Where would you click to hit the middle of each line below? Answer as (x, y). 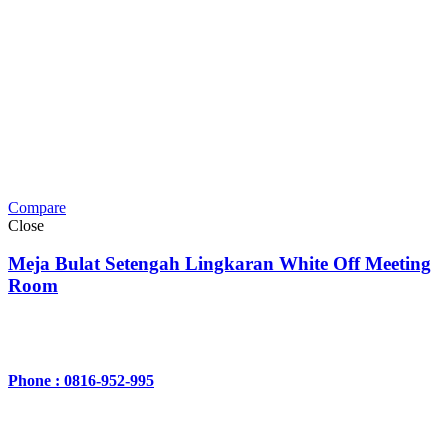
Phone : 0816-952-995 (81, 381)
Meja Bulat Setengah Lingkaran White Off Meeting (219, 264)
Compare (37, 207)
